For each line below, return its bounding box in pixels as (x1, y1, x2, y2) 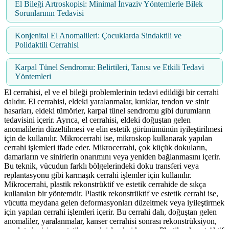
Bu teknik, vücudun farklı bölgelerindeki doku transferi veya (4, 162, 199, 171)
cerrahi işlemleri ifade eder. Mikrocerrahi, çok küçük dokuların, (4, 143, 207, 152)
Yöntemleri (15, 72, 51, 81)
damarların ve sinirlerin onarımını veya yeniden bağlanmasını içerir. (4, 152, 220, 162)
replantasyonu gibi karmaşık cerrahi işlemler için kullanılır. (4, 171, 192, 180)
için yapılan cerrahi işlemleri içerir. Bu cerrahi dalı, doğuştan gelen (4, 208, 217, 217)
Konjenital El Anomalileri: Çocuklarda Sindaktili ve (15, 31, 181, 40)
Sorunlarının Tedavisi (15, 9, 84, 18)
